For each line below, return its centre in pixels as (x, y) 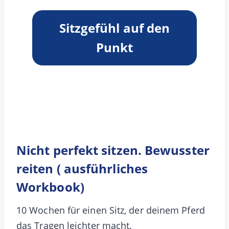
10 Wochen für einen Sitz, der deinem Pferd (111, 210)
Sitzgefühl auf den (114, 28)
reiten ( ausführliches (82, 168)
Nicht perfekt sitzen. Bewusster (113, 150)
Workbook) (50, 187)
